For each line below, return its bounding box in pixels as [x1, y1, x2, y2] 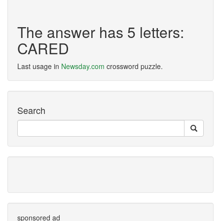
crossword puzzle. [105, 61, 163, 71]
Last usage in [17, 61, 61, 71]
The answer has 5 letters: [17, 21, 184, 42]
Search [17, 104, 45, 116]
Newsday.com [61, 61, 105, 71]
